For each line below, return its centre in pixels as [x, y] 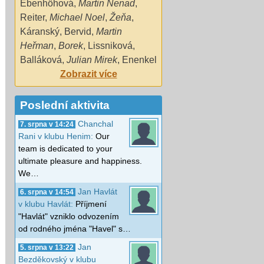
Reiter [32, 17]
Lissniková [110, 45]
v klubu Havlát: [47, 204]
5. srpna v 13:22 [47, 247]
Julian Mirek [92, 60]
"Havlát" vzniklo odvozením [69, 216]
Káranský [40, 31]
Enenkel [139, 60]
